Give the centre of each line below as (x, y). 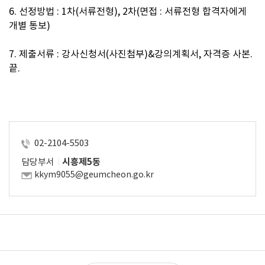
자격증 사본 (227, 54)
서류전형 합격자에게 (206, 11)
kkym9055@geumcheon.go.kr (94, 174)
